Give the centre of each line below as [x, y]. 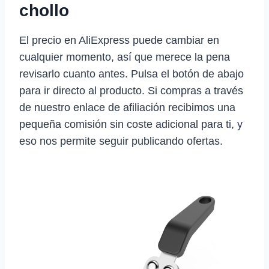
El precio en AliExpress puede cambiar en [119, 40]
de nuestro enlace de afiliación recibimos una [127, 107]
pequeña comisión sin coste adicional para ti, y [131, 124]
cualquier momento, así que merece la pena [125, 57]
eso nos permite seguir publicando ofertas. [121, 141]
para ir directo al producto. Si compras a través [131, 90]
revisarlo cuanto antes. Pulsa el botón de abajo [131, 74]
